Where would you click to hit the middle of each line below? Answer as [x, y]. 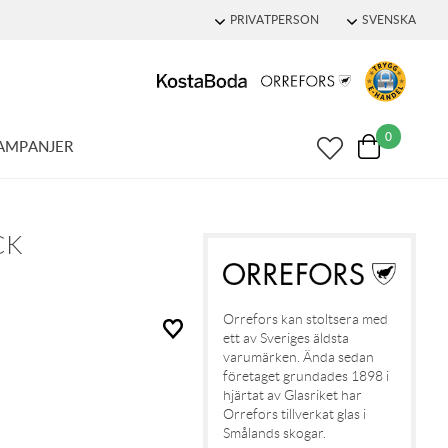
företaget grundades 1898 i [305, 376]
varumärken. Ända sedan [298, 357]
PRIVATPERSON [274, 19]
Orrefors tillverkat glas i [294, 414]
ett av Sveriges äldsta [285, 338]
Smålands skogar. [278, 433]
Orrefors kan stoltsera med [305, 319]
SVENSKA [389, 19]
